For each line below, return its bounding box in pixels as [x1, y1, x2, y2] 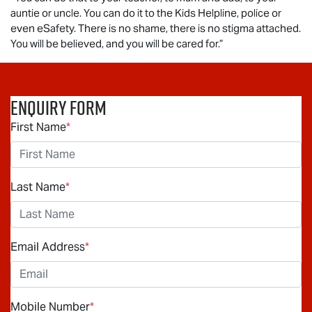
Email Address [10, 239, 85, 254]
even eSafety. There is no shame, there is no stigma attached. [10, 21, 301, 35]
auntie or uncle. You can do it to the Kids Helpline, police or [10, 6, 281, 19]
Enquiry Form [10, 93, 107, 121]
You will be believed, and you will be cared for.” [10, 36, 226, 50]
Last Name [10, 179, 65, 194]
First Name [10, 119, 66, 134]
